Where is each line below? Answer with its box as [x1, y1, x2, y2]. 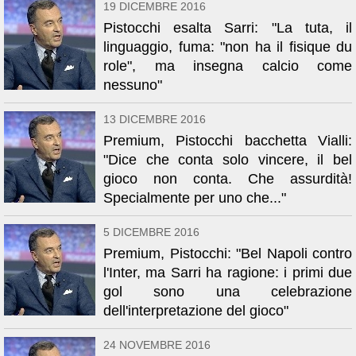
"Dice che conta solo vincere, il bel [103, 152, 352, 168]
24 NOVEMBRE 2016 [103, 339, 211, 351]
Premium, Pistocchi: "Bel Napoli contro [103, 246, 352, 261]
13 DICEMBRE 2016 [103, 113, 206, 126]
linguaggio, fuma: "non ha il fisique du [103, 39, 352, 55]
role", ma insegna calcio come [103, 58, 352, 74]
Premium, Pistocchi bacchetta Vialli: [103, 133, 352, 149]
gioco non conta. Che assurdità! [103, 171, 352, 187]
